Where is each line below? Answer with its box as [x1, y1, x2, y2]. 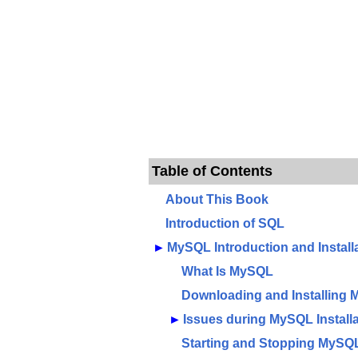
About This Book [165, 192, 268, 206]
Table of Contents [152, 162, 272, 179]
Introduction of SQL [165, 216, 284, 230]
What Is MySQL [181, 264, 273, 278]
